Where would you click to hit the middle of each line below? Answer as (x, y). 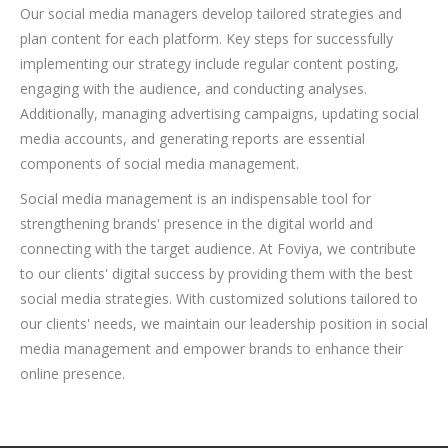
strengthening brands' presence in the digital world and (196, 223)
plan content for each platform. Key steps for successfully (206, 38)
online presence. (72, 373)
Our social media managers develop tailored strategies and (211, 13)
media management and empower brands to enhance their (211, 348)
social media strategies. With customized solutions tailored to (219, 298)
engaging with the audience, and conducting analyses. (193, 88)
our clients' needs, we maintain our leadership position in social (224, 323)
